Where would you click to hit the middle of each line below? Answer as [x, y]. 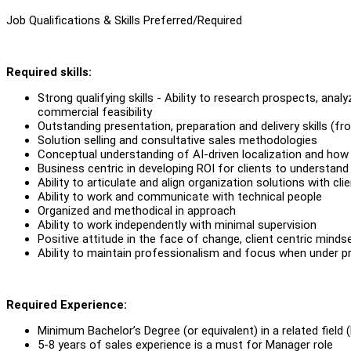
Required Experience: [67, 304]
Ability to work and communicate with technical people [180, 196]
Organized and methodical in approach [137, 210]
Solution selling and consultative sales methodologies [177, 140]
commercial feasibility [95, 112]
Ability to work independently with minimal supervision [177, 224]
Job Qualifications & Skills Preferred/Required [124, 20]
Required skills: [49, 72]
